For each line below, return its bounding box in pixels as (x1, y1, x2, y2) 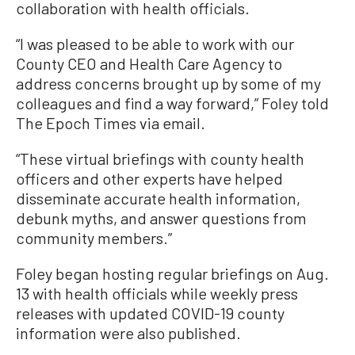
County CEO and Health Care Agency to (16, 54, 282, 73)
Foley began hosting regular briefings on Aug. (16, 264, 329, 283)
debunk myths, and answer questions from (16, 208, 307, 227)
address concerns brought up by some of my (16, 74, 321, 93)
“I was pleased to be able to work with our (16, 34, 294, 53)
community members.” (16, 228, 172, 247)
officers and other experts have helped (16, 169, 283, 188)
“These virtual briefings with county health (16, 149, 304, 168)
